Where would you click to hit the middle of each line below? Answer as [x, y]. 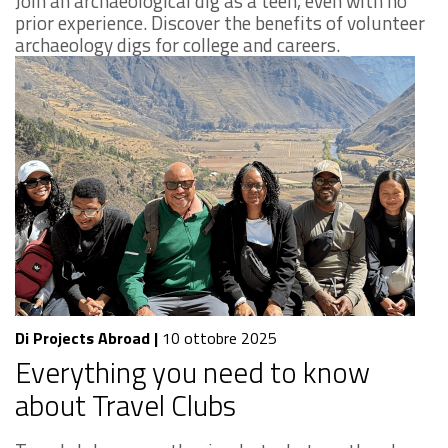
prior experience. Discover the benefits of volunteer [220, 22]
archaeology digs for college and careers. [177, 44]
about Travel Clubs [125, 404]
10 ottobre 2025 [217, 337]
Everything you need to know [192, 371]
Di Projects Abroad [82, 337]
